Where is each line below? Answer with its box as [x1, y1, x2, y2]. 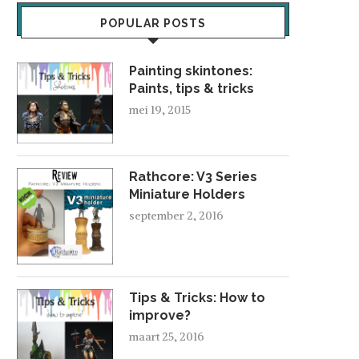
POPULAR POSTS [100, 17, 206, 30]
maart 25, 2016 [129, 329, 204, 344]
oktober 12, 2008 [54, 193, 140, 208]
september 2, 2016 [129, 208, 224, 223]
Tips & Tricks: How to [129, 289, 265, 305]
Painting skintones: [129, 63, 252, 79]
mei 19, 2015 [129, 103, 191, 118]
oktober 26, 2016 [269, 186, 357, 201]
